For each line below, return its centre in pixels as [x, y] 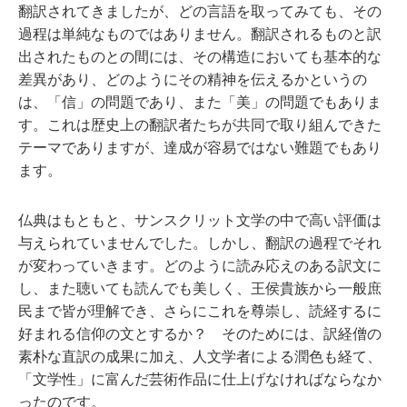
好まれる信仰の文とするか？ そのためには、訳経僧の [200, 334]
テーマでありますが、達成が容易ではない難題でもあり [200, 148]
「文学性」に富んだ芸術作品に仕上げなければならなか [200, 379]
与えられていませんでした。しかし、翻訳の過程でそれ [200, 243]
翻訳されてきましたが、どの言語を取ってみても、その [200, 11]
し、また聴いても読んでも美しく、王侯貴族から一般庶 [200, 288]
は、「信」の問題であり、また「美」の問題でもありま [200, 102]
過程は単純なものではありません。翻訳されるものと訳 [200, 34]
